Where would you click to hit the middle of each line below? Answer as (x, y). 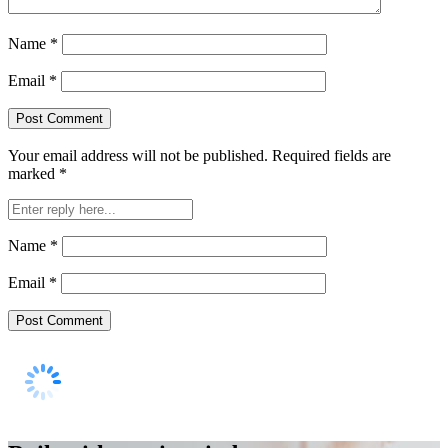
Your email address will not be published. (138, 156)
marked (33, 174)
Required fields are (331, 156)
